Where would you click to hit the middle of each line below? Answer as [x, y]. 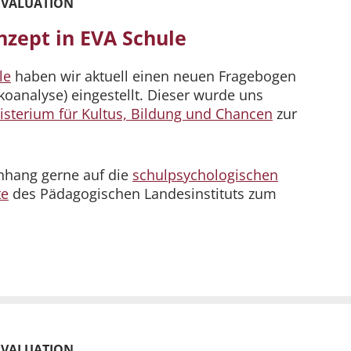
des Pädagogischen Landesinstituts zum [143, 194]
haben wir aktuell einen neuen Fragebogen [154, 76]
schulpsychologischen [205, 175]
